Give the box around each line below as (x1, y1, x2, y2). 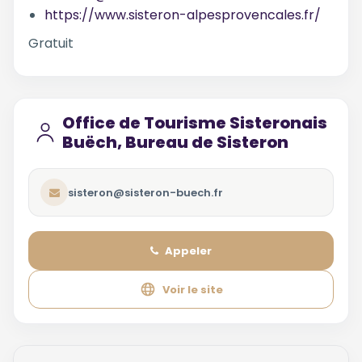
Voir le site (162, 281, 223, 297)
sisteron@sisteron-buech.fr (68, 184, 223, 200)
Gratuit (28, 34, 74, 53)
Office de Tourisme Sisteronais (62, 112, 327, 134)
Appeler (165, 242, 212, 259)
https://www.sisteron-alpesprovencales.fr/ (44, 6, 321, 24)
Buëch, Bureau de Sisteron (62, 131, 288, 154)
